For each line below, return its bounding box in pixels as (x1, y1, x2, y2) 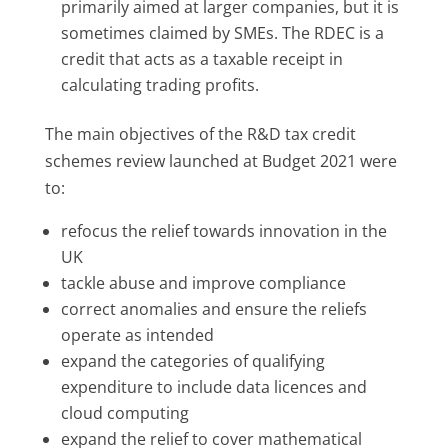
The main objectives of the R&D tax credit (44, 122, 356, 145)
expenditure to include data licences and (60, 375, 367, 398)
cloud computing (60, 401, 189, 424)
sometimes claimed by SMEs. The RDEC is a (60, 21, 384, 44)
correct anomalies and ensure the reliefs (60, 297, 367, 320)
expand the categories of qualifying (60, 349, 325, 372)
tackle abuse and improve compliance (60, 271, 346, 294)
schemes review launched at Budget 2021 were (44, 149, 397, 172)
